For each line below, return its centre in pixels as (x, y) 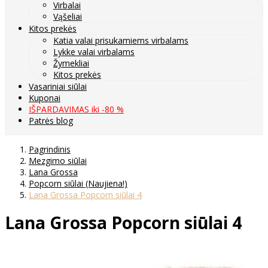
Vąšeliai (68, 16)
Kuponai (45, 98)
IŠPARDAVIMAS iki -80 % (76, 109)
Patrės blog (51, 120)
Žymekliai (71, 63)
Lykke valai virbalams (94, 51)
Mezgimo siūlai (58, 160)
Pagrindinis (50, 149)
